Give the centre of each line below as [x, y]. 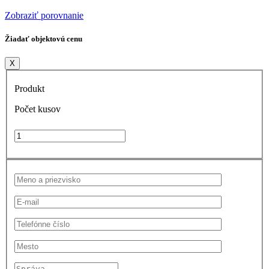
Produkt [29, 89]
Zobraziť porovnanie [44, 15]
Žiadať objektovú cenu [44, 38]
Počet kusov [38, 109]
